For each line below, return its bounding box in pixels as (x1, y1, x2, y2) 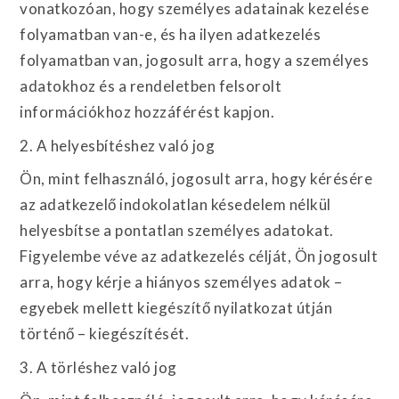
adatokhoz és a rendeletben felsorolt (20, 77, 282, 95)
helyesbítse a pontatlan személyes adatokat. (20, 221, 334, 240)
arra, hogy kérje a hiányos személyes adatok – (20, 273, 343, 291)
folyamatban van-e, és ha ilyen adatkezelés (20, 25, 322, 44)
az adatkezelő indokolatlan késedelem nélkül (20, 195, 331, 214)
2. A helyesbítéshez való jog (20, 135, 216, 155)
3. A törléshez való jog (20, 357, 177, 377)
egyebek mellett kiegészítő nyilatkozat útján (20, 298, 333, 317)
